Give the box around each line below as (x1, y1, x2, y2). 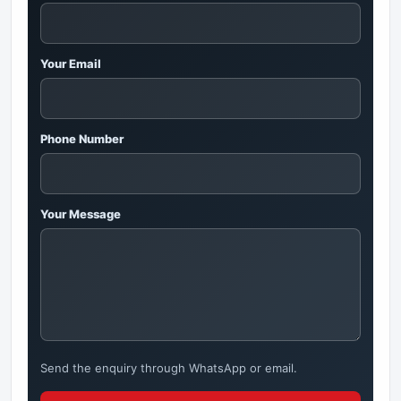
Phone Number (40, 132, 124, 147)
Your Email (40, 56, 101, 72)
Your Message (40, 207, 121, 222)
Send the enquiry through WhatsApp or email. (40, 361, 297, 376)
